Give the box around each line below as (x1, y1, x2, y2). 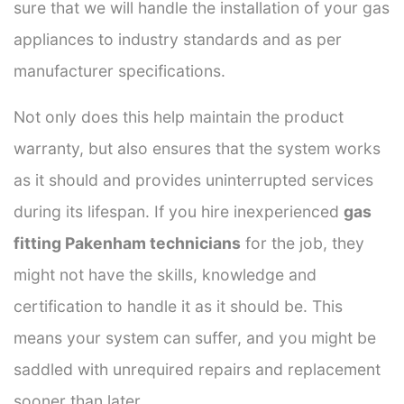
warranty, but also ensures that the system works (14, 138, 381, 158)
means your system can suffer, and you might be (14, 327, 376, 347)
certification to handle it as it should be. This (14, 296, 343, 316)
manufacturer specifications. (14, 60, 225, 80)
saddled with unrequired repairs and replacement (14, 359, 381, 379)
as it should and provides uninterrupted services (14, 170, 373, 189)
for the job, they (241, 233, 364, 252)
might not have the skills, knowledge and (14, 264, 317, 284)
